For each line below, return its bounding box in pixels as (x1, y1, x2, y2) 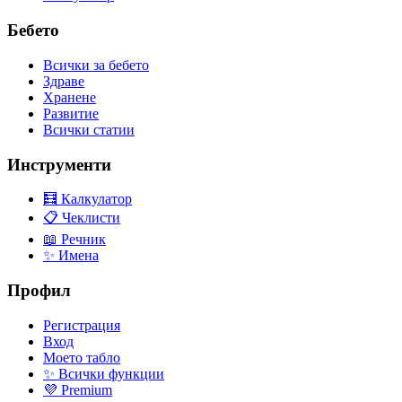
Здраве (43, 73, 84, 89)
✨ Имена (43, 248, 99, 264)
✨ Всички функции (43, 365, 164, 381)
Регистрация (43, 317, 120, 333)
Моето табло (43, 349, 120, 365)
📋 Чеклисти (43, 210, 120, 226)
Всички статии (43, 121, 135, 137)
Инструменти (7, 154, 111, 174)
